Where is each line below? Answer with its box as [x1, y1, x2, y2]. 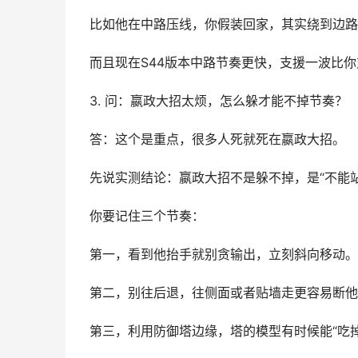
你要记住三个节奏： [89, 209, 205, 224]
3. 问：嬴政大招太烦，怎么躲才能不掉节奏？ [89, 93, 348, 109]
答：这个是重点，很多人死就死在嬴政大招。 [89, 132, 345, 147]
